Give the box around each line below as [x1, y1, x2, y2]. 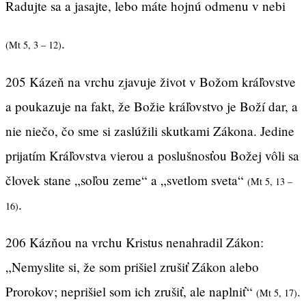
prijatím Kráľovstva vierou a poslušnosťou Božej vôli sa [5, 146, 299, 164]
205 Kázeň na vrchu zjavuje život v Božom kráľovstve [5, 72, 296, 90]
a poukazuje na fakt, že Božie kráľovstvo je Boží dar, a [5, 97, 298, 115]
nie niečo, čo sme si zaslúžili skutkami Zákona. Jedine [5, 122, 294, 139]
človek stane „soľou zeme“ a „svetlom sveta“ [5, 171, 247, 189]
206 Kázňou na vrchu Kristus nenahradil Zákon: [5, 233, 264, 251]
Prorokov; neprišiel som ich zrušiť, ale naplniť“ [5, 282, 256, 300]
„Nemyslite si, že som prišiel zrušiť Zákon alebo [5, 258, 259, 275]
